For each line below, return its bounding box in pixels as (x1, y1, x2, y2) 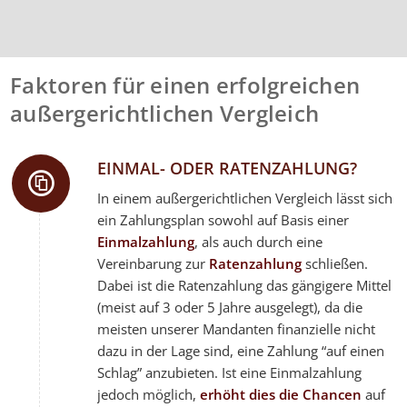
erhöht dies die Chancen (200, 384, 362, 403)
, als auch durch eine (194, 232, 323, 251)
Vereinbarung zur (97, 253, 210, 273)
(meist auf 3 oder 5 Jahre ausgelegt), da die (97, 297, 363, 316)
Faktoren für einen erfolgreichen (10, 70, 361, 101)
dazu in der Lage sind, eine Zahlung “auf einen (97, 341, 385, 360)
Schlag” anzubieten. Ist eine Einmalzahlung (97, 362, 362, 382)
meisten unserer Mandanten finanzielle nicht (97, 319, 376, 338)
